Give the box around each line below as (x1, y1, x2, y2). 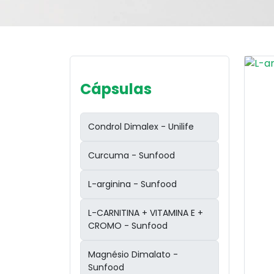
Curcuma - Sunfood (88, 149, 175, 161)
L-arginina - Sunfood (88, 178, 177, 190)
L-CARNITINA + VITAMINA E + (88, 207, 203, 219)
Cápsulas (80, 79, 152, 99)
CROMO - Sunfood (88, 220, 168, 232)
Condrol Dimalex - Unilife (88, 120, 194, 133)
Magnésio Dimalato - (88, 248, 178, 261)
